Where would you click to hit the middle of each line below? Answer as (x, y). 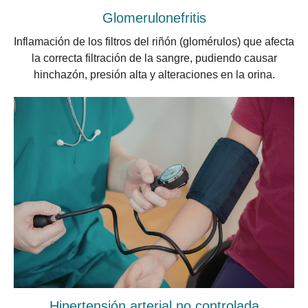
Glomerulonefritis (154, 18)
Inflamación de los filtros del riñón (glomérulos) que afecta (154, 41)
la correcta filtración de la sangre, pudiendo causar (154, 58)
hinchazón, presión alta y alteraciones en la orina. (154, 74)
